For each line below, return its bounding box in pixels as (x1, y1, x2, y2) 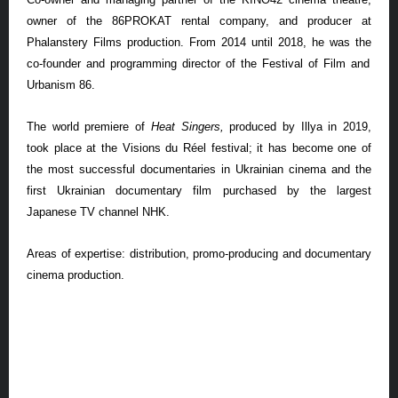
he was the (312, 36, 371, 50)
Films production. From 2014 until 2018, (93, 36, 312, 50)
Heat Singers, (150, 120, 230, 134)
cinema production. (27, 268, 124, 283)
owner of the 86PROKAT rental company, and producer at (27, 14, 371, 28)
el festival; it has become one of (197, 141, 371, 155)
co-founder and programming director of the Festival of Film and (27, 57, 370, 71)
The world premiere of (27, 120, 151, 134)
